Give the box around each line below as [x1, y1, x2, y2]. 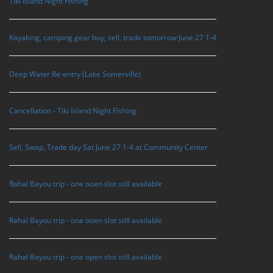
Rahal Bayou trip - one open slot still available [9, 251, 162, 262]
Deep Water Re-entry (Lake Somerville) [9, 68, 141, 79]
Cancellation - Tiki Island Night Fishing [9, 105, 136, 116]
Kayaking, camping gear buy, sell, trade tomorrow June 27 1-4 [9, 32, 216, 43]
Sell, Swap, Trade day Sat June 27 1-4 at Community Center [9, 141, 208, 152]
